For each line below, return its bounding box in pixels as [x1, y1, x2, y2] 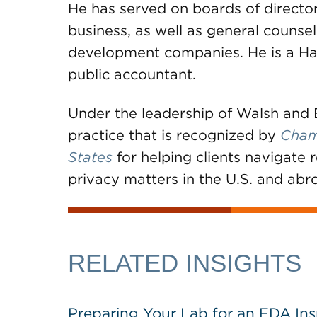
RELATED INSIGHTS [68, 249, 301, 277]
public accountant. [68, 66, 196, 83]
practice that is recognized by [68, 127, 280, 144]
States [68, 149, 113, 166]
